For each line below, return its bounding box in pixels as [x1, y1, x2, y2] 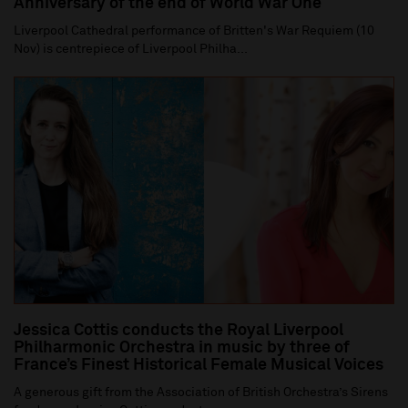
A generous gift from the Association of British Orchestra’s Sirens [14, 385, 388, 399]
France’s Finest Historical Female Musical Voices [14, 356, 383, 373]
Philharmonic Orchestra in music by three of [14, 339, 350, 356]
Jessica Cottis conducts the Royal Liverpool [14, 321, 343, 339]
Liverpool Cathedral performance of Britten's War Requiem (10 [14, 24, 374, 37]
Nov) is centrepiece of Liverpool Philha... [14, 42, 248, 56]
